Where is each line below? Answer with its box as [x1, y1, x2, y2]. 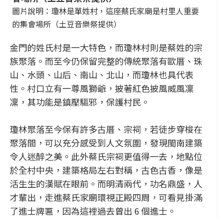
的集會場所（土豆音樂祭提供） [12, 18, 121, 30]
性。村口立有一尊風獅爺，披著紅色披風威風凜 [10, 82, 194, 94]
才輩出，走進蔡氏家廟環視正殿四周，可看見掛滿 [10, 191, 202, 203]
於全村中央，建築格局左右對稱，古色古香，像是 [10, 163, 202, 176]
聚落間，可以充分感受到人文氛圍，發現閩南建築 [10, 136, 202, 149]
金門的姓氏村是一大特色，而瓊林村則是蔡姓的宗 [10, 41, 202, 54]
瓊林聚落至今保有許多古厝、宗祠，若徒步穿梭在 [10, 123, 202, 135]
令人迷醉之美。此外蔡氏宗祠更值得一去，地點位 [10, 150, 202, 163]
